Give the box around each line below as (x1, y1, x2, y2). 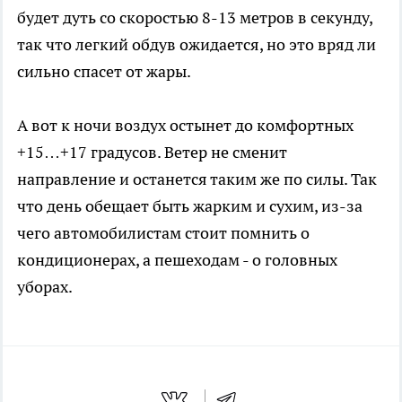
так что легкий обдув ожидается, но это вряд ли (17, 33, 376, 55)
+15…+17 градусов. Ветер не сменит (17, 141, 287, 162)
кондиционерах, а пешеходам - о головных (17, 249, 337, 270)
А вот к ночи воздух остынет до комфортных (17, 114, 354, 135)
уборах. (17, 275, 73, 297)
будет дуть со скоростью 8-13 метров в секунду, (17, 6, 372, 28)
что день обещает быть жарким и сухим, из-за (17, 195, 363, 216)
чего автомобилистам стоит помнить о (17, 222, 310, 243)
